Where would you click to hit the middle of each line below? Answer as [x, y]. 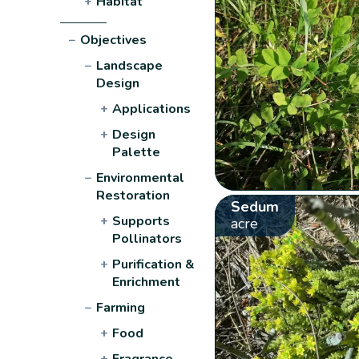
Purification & [154, 264]
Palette [137, 152]
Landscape [130, 65]
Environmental [141, 177]
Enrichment [147, 282]
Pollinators [147, 238]
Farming [121, 307]
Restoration [133, 195]
